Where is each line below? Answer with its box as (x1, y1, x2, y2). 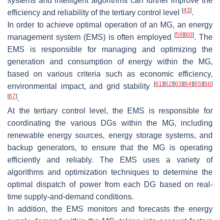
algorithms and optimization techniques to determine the (7, 167, 213, 176)
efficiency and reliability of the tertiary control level (7, 8, 182, 17)
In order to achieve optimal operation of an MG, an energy (7, 20, 213, 29)
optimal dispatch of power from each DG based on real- (7, 180, 213, 189)
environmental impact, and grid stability (7, 82, 154, 90)
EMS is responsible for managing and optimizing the (7, 45, 213, 54)
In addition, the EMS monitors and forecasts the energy (7, 204, 213, 213)
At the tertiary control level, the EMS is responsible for (7, 106, 213, 115)
